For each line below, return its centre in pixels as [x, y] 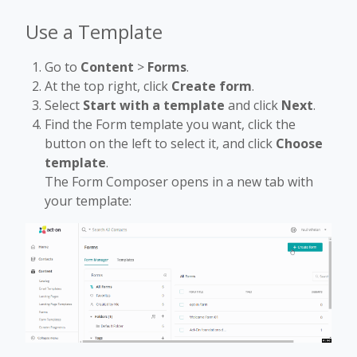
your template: [88, 201]
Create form [212, 86]
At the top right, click [108, 86]
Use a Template [94, 32]
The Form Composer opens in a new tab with [179, 182]
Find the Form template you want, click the [170, 125]
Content [107, 67]
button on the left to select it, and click [160, 144]
